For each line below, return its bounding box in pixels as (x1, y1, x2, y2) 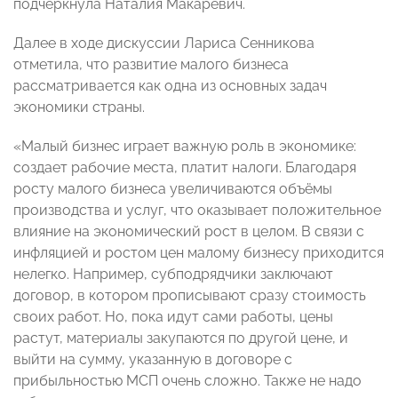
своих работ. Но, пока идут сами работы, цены (13, 308, 333, 326)
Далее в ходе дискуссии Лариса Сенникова (13, 35, 314, 52)
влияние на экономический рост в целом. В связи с (13, 223, 364, 241)
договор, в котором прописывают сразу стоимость (13, 287, 366, 305)
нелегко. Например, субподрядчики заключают (13, 266, 333, 283)
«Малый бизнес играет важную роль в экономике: (13, 138, 356, 155)
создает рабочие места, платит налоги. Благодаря (13, 159, 356, 177)
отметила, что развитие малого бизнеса (13, 56, 289, 74)
